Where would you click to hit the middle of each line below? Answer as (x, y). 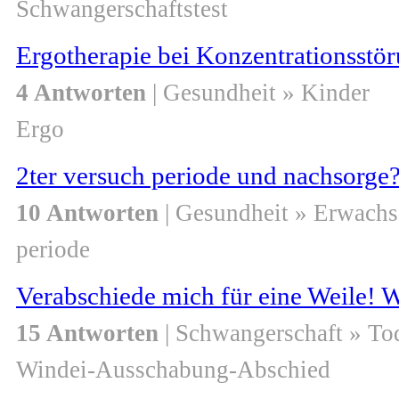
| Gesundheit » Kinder (258, 93)
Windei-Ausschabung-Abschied (173, 370)
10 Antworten (87, 213)
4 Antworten (81, 93)
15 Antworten (87, 334)
